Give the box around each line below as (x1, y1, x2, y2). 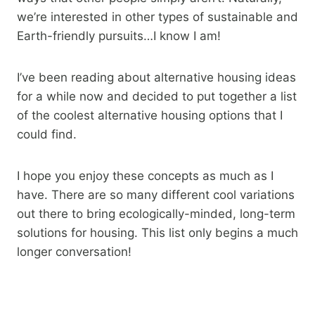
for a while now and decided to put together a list (17, 89, 297, 104)
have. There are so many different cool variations (17, 188, 295, 202)
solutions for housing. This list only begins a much (17, 226, 298, 240)
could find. (17, 127, 77, 142)
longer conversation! (17, 245, 131, 259)
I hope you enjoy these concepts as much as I (17, 169, 274, 184)
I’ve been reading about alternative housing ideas (17, 70, 296, 85)
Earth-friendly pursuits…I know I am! (17, 29, 221, 44)
